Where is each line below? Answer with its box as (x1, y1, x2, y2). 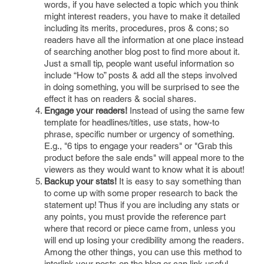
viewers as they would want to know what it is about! (44, 164, 245, 174)
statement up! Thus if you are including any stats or (44, 200, 239, 210)
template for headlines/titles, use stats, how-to (44, 117, 219, 127)
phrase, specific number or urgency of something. (44, 129, 234, 139)
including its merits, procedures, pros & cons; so (44, 23, 229, 33)
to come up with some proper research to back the (44, 188, 237, 198)
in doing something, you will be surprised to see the (44, 82, 239, 92)
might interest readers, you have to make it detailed (44, 11, 240, 21)
